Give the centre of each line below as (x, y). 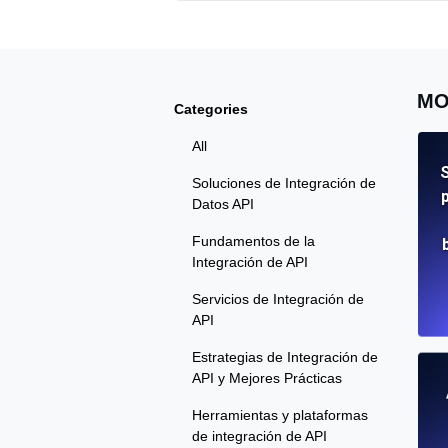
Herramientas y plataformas (280, 415)
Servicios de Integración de (278, 299)
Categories (211, 109)
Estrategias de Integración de (285, 357)
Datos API (223, 204)
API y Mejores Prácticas (267, 378)
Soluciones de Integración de (284, 183)
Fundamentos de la (253, 241)
